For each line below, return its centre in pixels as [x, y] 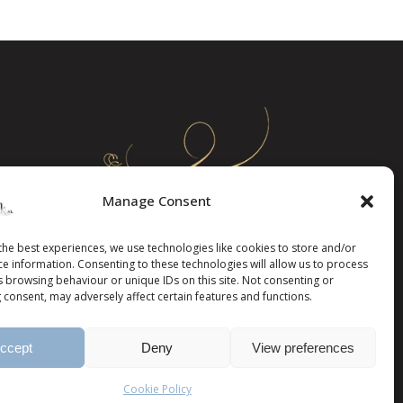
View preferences [303, 347]
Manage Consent [157, 201]
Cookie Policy [157, 389]
